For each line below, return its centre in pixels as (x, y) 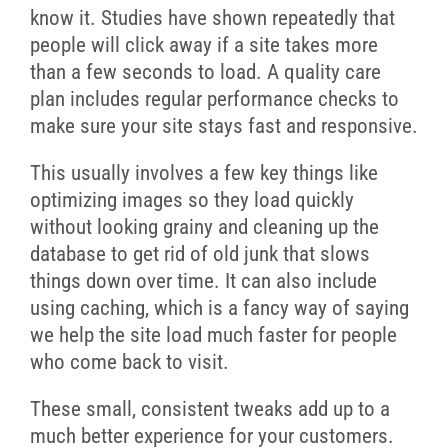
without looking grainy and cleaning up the (204, 227)
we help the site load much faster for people (213, 335)
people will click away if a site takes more (203, 45)
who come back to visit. (129, 362)
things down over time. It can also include (203, 281)
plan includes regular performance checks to (214, 99)
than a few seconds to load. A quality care (205, 72)
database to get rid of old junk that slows (199, 254)
